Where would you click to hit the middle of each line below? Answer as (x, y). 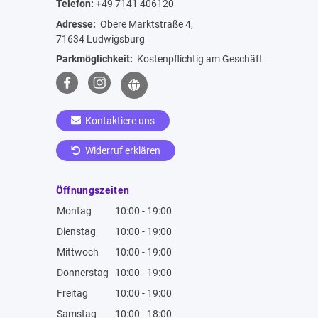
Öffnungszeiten (93, 191)
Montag (74, 211)
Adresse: (77, 24)
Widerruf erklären (122, 150)
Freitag (72, 294)
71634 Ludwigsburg (100, 39)
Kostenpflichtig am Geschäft (198, 59)
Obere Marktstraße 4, (145, 24)
